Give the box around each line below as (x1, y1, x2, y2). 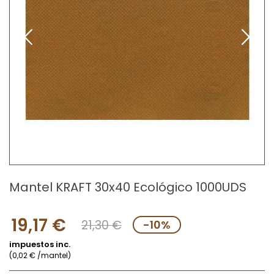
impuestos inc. (9, 239, 70, 250)
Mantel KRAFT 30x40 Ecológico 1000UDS (9, 179, 246, 196)
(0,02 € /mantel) (9, 250, 71, 261)
